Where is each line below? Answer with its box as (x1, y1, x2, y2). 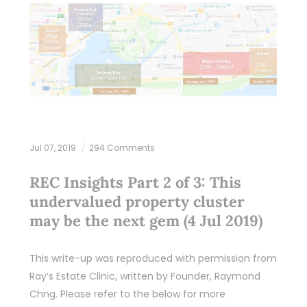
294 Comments (88, 141, 155, 153)
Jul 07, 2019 (29, 141, 78, 153)
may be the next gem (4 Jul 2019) (29, 210, 263, 230)
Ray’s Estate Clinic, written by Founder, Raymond (29, 269, 260, 283)
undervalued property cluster (29, 191, 245, 211)
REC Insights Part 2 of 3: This (29, 172, 241, 192)
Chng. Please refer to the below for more (29, 286, 225, 301)
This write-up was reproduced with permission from (29, 251, 277, 265)
